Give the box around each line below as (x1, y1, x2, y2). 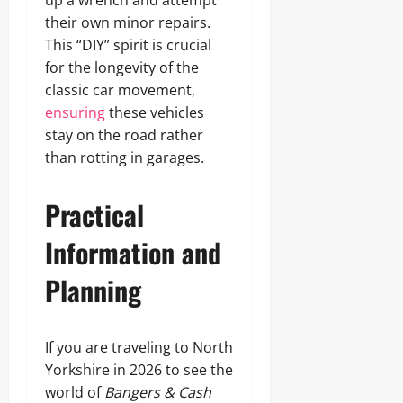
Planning (45, 270, 141, 310)
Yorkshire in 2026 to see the (45, 360, 233, 380)
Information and (45, 232, 221, 273)
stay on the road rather (45, 125, 203, 145)
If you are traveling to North (45, 337, 233, 357)
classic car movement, (45, 80, 195, 100)
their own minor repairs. (45, 13, 210, 32)
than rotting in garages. (45, 148, 204, 167)
